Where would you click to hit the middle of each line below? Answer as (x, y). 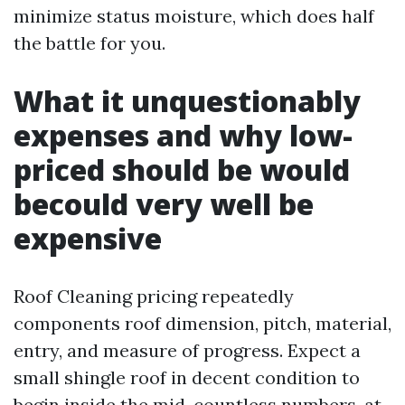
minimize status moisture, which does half (194, 16)
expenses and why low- (183, 135)
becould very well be (164, 204)
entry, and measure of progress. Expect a (187, 350)
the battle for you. (89, 43)
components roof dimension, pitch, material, (202, 323)
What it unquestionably (187, 101)
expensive (88, 238)
